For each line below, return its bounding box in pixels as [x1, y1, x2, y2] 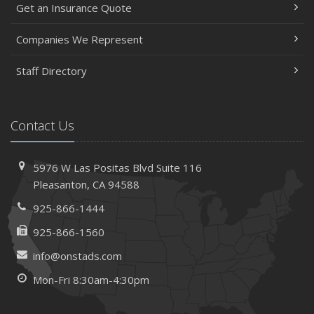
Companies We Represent [16, 32, 143, 46]
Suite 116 [156, 161, 203, 175]
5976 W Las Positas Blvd [33, 161, 157, 175]
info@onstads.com [33, 249, 123, 263]
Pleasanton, [33, 177, 90, 191]
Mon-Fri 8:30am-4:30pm [33, 273, 150, 287]
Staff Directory [16, 64, 87, 78]
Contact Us [11, 117, 74, 134]
